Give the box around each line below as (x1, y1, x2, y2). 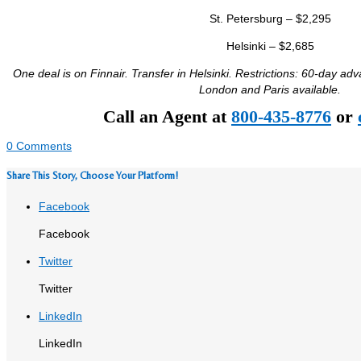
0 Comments (6, 139, 72, 153)
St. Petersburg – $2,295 (209, 12, 331, 26)
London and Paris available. (199, 83, 341, 97)
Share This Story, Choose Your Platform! (6, 169, 178, 182)
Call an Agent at (103, 106, 231, 127)
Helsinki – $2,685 (226, 39, 314, 53)
